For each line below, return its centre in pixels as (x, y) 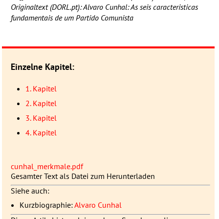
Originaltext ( (31, 7)
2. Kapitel (41, 103)
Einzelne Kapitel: (42, 66)
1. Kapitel (41, 88)
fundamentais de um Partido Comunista (72, 17)
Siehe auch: (30, 190)
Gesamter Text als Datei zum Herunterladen (83, 176)
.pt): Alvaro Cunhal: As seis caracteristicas (134, 7)
